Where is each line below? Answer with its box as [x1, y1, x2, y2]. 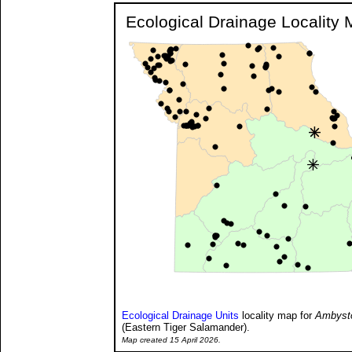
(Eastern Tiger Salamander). [122, 321, 250, 333]
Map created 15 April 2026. [122, 335, 221, 344]
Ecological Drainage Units [122, 309, 239, 321]
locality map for [239, 309, 315, 321]
